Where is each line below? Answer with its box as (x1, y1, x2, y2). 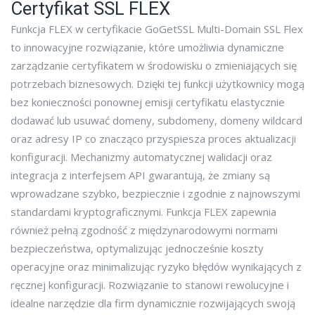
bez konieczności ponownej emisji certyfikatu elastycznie (11, 95, 285, 110)
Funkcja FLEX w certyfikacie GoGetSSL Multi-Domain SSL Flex (11, 22, 303, 37)
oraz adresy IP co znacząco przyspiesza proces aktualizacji (11, 131, 296, 146)
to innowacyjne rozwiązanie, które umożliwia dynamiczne (11, 40, 284, 55)
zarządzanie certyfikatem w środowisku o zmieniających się (11, 58, 297, 73)
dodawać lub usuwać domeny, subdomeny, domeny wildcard (11, 113, 302, 128)
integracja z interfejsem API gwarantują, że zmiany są (11, 168, 270, 183)
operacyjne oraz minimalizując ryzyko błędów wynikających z (11, 259, 302, 274)
